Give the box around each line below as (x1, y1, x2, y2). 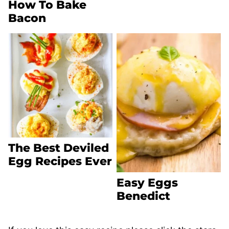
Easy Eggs (117, 176, 178, 190)
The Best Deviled (8, 141, 109, 155)
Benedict (117, 189, 170, 203)
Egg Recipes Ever (8, 154, 112, 169)
